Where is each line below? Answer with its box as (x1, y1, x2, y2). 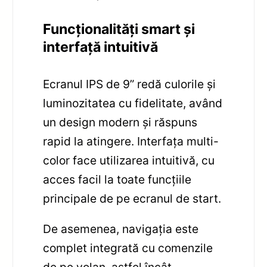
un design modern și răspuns (43, 115, 198, 130)
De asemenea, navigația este (43, 222, 199, 237)
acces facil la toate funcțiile (43, 172, 192, 187)
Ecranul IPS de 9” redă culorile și (43, 77, 216, 92)
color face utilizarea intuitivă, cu (43, 153, 215, 168)
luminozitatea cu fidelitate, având (43, 96, 223, 111)
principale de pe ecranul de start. (43, 191, 222, 206)
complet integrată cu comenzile (43, 241, 213, 256)
